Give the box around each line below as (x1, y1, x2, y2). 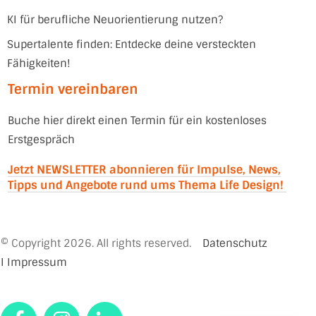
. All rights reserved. (92, 236, 197, 250)
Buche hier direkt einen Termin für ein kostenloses (8, 114, 267, 128)
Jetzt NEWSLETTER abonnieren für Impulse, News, (8, 162, 281, 177)
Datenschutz (202, 236, 267, 250)
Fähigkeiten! (7, 56, 71, 71)
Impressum (7, 255, 67, 269)
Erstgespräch (8, 133, 75, 147)
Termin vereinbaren (8, 80, 138, 98)
